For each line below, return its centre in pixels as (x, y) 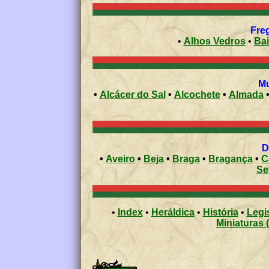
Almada (246, 94)
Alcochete (197, 94)
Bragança (231, 159)
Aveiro (120, 159)
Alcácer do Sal (132, 94)
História (220, 212)
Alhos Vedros (214, 41)
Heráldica (173, 212)
